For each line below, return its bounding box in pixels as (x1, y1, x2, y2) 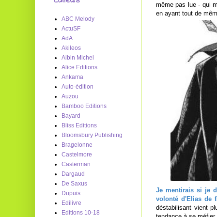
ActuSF (62, 25, 80, 32)
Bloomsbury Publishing (62, 132, 123, 139)
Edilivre (62, 200, 81, 206)
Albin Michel (62, 54, 94, 61)
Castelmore (62, 151, 92, 158)
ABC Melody (62, 15, 94, 22)
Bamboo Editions (62, 103, 107, 109)
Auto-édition (62, 83, 93, 90)
